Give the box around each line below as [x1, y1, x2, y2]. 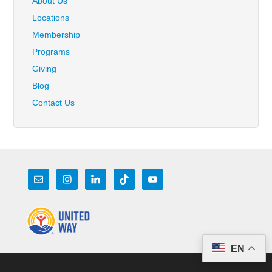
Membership [32, 29, 81, 39]
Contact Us [32, 97, 75, 107]
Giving [32, 63, 57, 73]
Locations [32, 12, 70, 22]
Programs [32, 46, 70, 56]
